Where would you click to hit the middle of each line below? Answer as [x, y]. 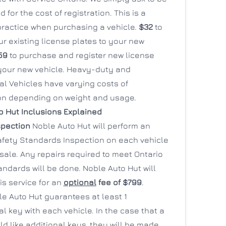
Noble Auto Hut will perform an [91, 126]
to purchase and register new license [82, 55]
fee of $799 [119, 182]
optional [80, 182]
